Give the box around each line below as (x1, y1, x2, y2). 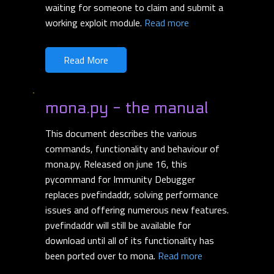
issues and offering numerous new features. (45, 202, 229, 218)
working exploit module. (45, 15, 144, 31)
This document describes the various (45, 126, 197, 141)
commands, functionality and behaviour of (45, 141, 220, 157)
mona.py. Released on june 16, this (45, 157, 187, 172)
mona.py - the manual (45, 98, 209, 118)
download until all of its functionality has (45, 233, 214, 248)
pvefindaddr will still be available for (45, 218, 191, 233)
